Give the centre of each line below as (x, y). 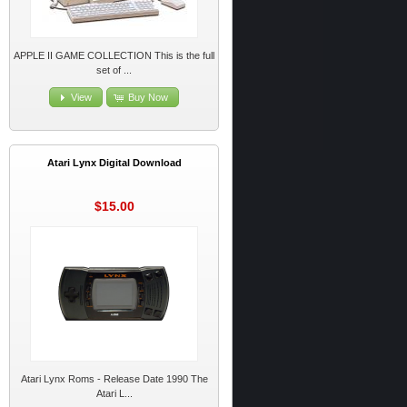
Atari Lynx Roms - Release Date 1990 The (114, 379)
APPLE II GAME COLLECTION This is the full (114, 55)
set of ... (114, 69)
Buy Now (148, 98)
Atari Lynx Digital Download (114, 162)
